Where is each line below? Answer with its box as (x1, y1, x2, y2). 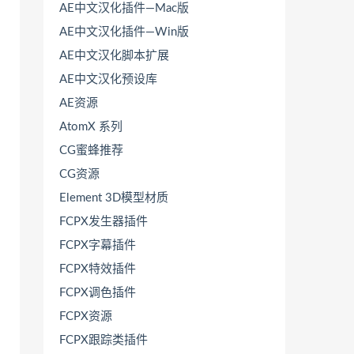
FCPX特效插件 (59, 263, 136, 275)
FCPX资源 (59, 311, 112, 322)
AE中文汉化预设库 (59, 73, 157, 85)
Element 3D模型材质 (59, 192, 168, 204)
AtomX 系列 (59, 121, 122, 133)
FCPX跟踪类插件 (59, 334, 148, 346)
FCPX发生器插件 (59, 216, 148, 228)
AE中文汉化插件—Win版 (59, 26, 189, 38)
